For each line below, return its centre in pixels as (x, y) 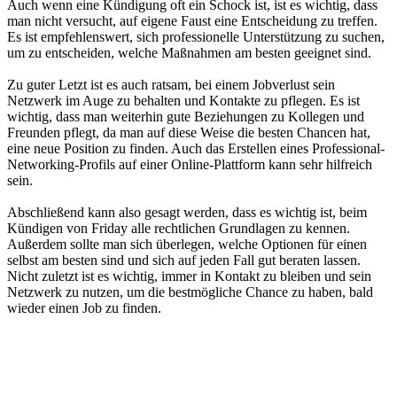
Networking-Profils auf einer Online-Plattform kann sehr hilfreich (190, 164)
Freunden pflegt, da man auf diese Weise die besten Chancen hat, (189, 132)
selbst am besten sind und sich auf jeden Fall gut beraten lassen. (184, 260)
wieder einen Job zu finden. (84, 308)
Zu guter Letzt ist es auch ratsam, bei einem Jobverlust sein (171, 85)
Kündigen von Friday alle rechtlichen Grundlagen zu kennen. (179, 228)
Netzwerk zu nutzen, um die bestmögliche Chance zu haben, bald (190, 292)
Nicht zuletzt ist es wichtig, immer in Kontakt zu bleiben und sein (189, 276)
